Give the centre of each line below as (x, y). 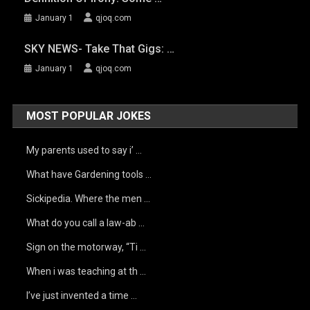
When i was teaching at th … (86, 271)
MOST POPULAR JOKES (89, 116)
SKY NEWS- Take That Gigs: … (99, 49)
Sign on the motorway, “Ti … (86, 247)
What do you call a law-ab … (86, 223)
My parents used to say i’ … (84, 150)
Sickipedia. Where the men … (89, 199)
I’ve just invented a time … (82, 295)
